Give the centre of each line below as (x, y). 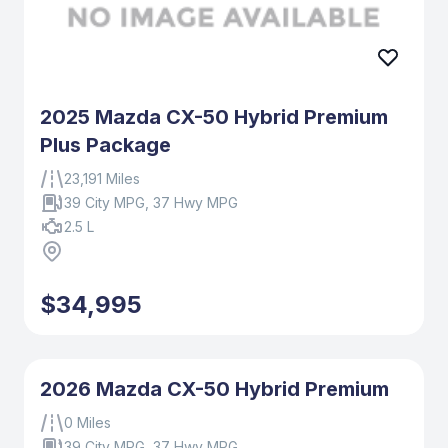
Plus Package (105, 145)
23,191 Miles (102, 179)
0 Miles (87, 423)
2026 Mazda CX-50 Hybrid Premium (214, 389)
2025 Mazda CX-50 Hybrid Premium (214, 117)
